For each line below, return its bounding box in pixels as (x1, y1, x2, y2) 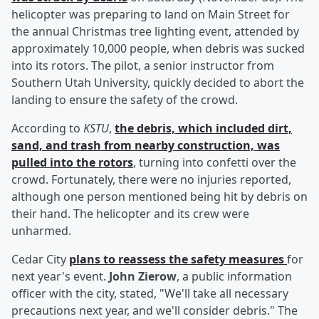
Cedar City (11, 251, 69, 268)
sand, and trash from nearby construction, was (11, 137, 280, 154)
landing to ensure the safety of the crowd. (11, 92, 238, 108)
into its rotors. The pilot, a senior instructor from (11, 58, 274, 74)
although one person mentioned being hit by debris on (11, 189, 308, 205)
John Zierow (109, 268, 177, 285)
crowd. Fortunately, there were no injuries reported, (11, 172, 291, 188)
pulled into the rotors (11, 155, 133, 171)
